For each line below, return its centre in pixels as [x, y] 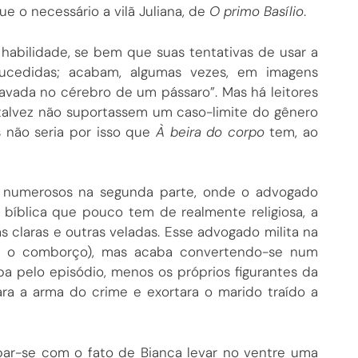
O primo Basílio [257, 12]
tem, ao [291, 131]
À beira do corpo [210, 131]
